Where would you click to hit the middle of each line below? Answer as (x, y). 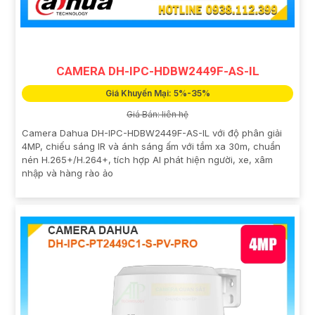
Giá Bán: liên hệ (157, 114)
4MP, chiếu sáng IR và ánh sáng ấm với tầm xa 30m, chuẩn (151, 146)
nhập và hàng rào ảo (67, 173)
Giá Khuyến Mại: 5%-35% (157, 93)
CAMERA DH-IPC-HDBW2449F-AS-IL (157, 71)
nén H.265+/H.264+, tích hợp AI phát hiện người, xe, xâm (147, 159)
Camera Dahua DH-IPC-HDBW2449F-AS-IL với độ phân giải (152, 133)
